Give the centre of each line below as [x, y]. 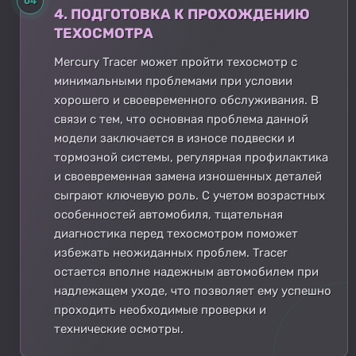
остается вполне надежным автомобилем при [186, 271]
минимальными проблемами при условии [173, 81]
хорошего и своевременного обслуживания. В [186, 100]
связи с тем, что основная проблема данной [181, 119]
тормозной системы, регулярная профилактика [191, 157]
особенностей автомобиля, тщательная [168, 214]
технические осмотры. [119, 329]
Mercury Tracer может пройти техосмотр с [176, 62]
